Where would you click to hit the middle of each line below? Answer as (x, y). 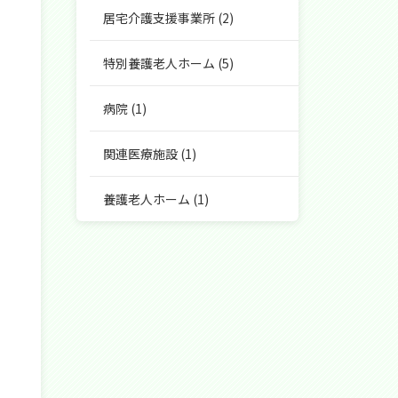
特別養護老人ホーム (159, 63)
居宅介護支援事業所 (159, 18)
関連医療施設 (140, 154)
